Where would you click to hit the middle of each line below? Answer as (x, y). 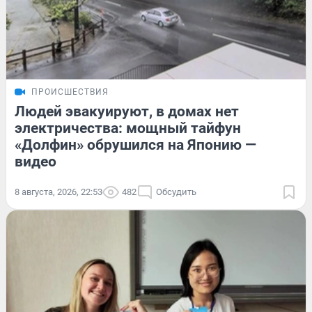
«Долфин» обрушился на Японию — (135, 145)
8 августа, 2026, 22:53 (58, 192)
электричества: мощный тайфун (128, 128)
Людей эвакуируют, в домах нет (127, 111)
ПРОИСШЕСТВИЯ (70, 92)
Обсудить (176, 192)
